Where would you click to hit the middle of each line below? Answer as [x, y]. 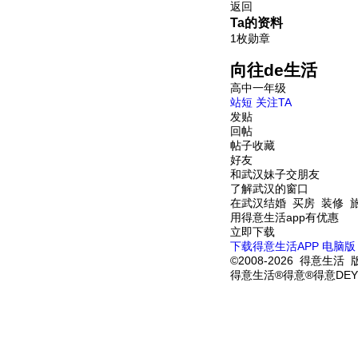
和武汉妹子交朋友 [275, 174]
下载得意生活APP [274, 246]
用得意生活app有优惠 [284, 217]
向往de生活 [274, 70]
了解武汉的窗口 [269, 189]
